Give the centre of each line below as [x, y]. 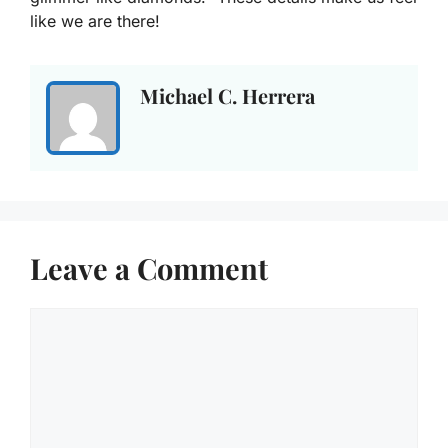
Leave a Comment [149, 267]
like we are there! [95, 20]
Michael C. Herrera [227, 95]
